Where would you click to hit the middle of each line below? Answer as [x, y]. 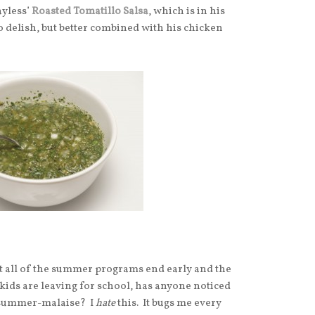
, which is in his [187, 12]
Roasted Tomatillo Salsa [90, 12]
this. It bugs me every [169, 304]
